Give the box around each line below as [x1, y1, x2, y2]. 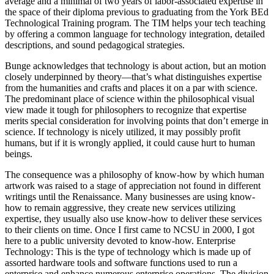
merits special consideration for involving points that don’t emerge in [5, 115, 268, 126]
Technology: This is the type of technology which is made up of [5, 246, 251, 257]
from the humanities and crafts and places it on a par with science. [5, 82, 257, 93]
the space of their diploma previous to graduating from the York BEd [5, 6, 268, 17]
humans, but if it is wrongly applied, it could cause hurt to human [5, 137, 255, 148]
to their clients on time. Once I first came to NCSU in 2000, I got [5, 224, 254, 235]
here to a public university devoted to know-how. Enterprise [5, 235, 235, 246]
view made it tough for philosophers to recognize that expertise [5, 104, 246, 115]
